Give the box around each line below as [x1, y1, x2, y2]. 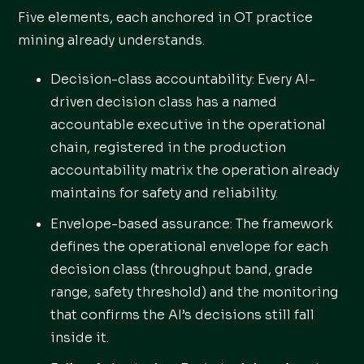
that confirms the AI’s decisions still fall [50, 306, 315, 323]
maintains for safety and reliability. [50, 184, 279, 201]
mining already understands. [18, 32, 206, 49]
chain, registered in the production [50, 139, 287, 156]
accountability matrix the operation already [50, 162, 340, 179]
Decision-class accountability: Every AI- [50, 71, 316, 88]
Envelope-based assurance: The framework [50, 215, 334, 232]
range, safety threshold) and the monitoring [50, 284, 339, 301]
